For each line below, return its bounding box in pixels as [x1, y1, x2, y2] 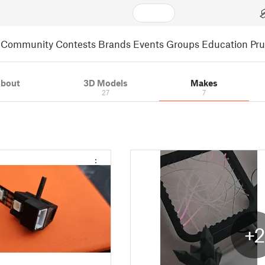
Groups [166, 37, 199, 50]
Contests [56, 37, 96, 50]
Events [133, 37, 164, 50]
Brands [98, 37, 131, 50]
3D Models [83, 77, 128, 88]
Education [202, 37, 248, 50]
